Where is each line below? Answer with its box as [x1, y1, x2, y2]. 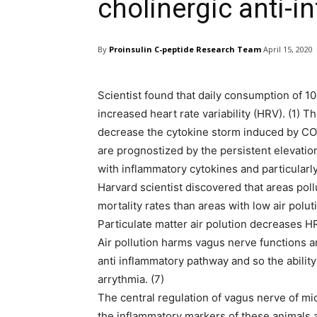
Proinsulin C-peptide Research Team [109, 43, 261, 54]
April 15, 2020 [263, 44, 313, 55]
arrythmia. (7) [98, 272, 164, 287]
